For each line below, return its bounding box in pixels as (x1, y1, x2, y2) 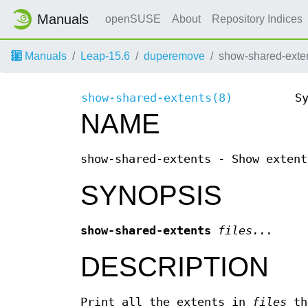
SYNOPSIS (80, 180, 222, 211)
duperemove (144, 50, 205, 62)
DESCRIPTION (80, 252, 269, 283)
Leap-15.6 (80, 50, 130, 62)
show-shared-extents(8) (81, 91, 232, 105)
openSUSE (105, 13, 161, 25)
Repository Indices (212, 13, 305, 25)
